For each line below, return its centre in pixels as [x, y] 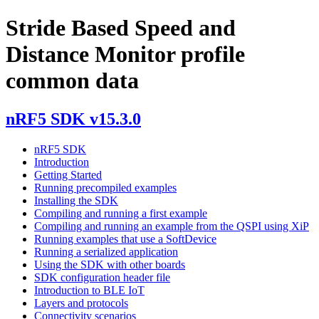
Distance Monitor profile [125, 54]
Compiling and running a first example [121, 213]
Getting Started [68, 174]
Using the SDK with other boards [110, 264]
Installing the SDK [76, 200]
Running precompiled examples [105, 187]
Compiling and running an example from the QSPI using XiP [172, 226]
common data [72, 81]
